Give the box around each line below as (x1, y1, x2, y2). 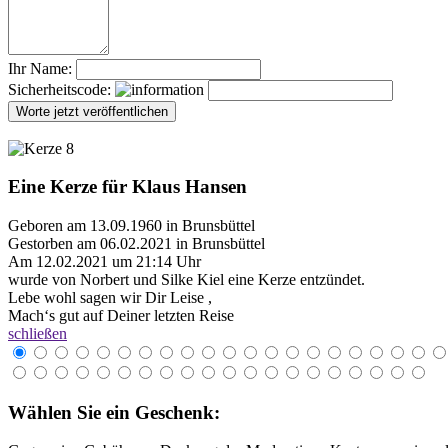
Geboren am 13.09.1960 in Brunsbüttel (8, 217, 255, 235)
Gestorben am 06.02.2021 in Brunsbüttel (8, 235, 265, 253)
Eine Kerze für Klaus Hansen (8, 176, 247, 198)
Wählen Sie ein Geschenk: (8, 401, 220, 423)
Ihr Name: (8, 59, 72, 77)
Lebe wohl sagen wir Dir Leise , (8, 289, 212, 307)
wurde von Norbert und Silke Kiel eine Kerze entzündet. (8, 271, 365, 289)
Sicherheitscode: (8, 80, 115, 98)
